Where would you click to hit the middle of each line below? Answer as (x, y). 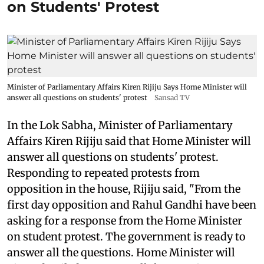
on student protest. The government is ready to (126, 237)
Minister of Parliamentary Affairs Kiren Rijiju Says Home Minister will (127, 87)
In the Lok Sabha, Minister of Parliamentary (120, 125)
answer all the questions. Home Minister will (121, 253)
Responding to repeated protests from (103, 173)
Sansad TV (172, 98)
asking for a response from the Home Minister (125, 221)
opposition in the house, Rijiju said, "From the (124, 189)
